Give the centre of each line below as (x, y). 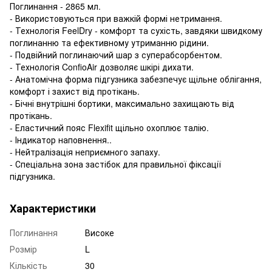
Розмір (23, 249)
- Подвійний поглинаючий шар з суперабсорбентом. (116, 54)
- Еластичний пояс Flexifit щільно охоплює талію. (109, 127)
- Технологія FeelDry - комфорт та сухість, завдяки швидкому (136, 30)
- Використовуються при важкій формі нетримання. (116, 18)
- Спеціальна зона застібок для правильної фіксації (115, 164)
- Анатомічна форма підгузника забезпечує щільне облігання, (136, 79)
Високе (100, 232)
